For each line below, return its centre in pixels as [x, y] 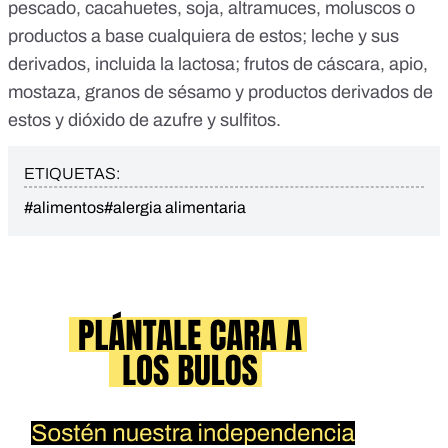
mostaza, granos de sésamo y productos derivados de [220, 92]
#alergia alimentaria [175, 208]
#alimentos [64, 208]
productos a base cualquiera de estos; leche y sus [203, 36]
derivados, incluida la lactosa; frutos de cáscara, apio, [218, 64]
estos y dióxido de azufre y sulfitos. [144, 120]
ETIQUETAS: [72, 174]
